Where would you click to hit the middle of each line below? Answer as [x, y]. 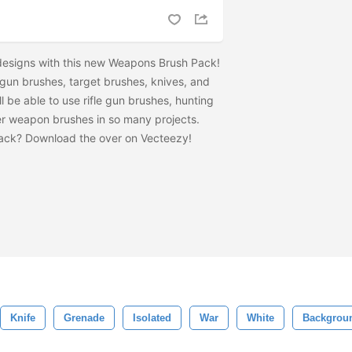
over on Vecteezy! [147, 138]
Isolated [152, 318]
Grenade [84, 318]
